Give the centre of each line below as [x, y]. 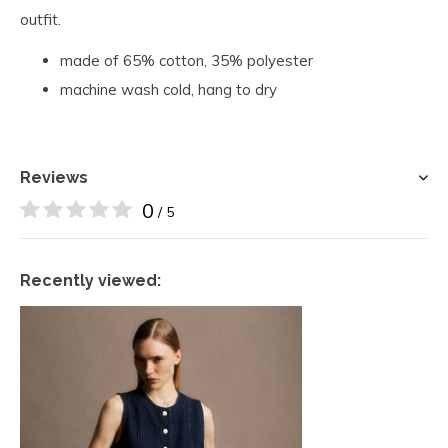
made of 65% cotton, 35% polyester [186, 60]
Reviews [54, 177]
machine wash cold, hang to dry [170, 89]
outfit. [40, 19]
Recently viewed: [90, 280]
